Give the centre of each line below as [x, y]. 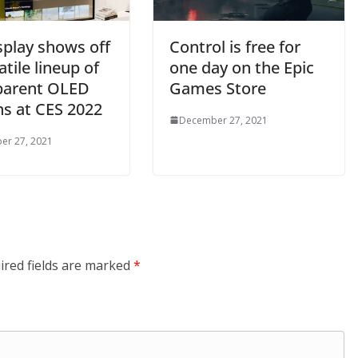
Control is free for [235, 46]
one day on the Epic [242, 67]
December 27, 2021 [223, 120]
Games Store [218, 88]
